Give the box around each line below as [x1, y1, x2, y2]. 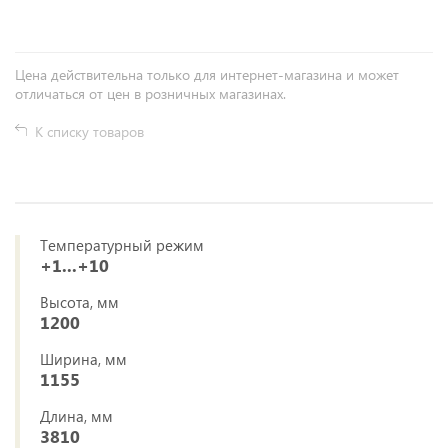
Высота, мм [40, 292, 119, 312]
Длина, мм [40, 406, 113, 426]
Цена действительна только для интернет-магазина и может [15, 65, 399, 84]
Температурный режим [40, 235, 204, 255]
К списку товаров [35, 122, 144, 141]
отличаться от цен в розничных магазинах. [15, 84, 286, 103]
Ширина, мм [40, 349, 127, 369]
